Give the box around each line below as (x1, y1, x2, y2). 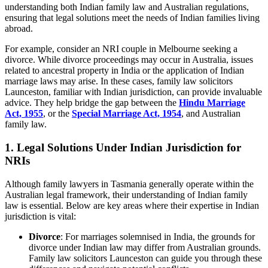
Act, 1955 (5, 108, 43, 119)
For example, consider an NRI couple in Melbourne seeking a (5, 44, 237, 54)
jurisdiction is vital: (5, 211, 76, 221)
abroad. (5, 23, 33, 34)
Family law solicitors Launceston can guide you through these (29, 252, 262, 263)
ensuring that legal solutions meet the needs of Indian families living (5, 13, 260, 23)
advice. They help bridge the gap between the (5, 98, 179, 108)
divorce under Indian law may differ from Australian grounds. (29, 242, 261, 252)
